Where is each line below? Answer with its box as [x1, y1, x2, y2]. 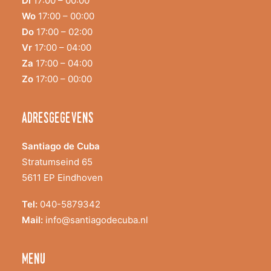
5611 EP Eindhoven [22, 172, 103, 183]
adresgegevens [22, 112, 94, 126]
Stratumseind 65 [22, 156, 93, 168]
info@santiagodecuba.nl [43, 214, 148, 226]
